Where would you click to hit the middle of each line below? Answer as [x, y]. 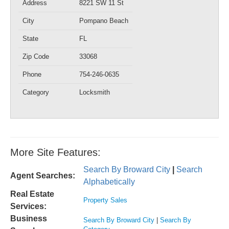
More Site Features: [55, 152]
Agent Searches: [43, 176]
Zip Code [36, 56]
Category [36, 92]
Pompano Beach [104, 21]
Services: [28, 206]
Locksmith [95, 92]
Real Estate [32, 194]
